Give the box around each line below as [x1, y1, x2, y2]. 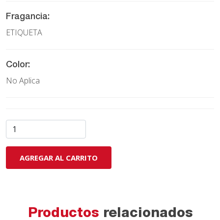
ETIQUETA [6, 27, 42, 38]
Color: [6, 60, 30, 70]
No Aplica [6, 75, 40, 86]
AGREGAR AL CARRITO [20, 152, 98, 163]
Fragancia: [6, 12, 50, 22]
